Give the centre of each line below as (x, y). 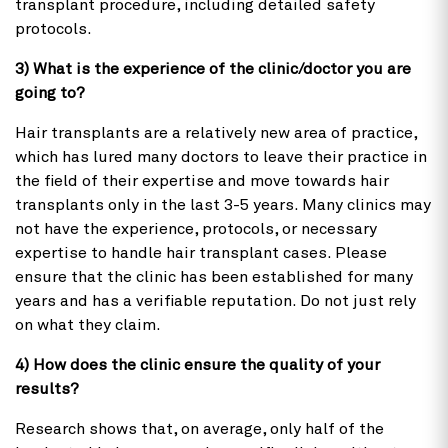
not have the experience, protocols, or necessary (196, 228)
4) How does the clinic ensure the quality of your (197, 364)
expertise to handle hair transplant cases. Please (201, 252)
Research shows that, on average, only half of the (199, 428)
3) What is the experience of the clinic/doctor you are (213, 68)
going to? (50, 92)
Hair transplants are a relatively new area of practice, (216, 132)
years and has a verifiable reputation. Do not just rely (215, 300)
